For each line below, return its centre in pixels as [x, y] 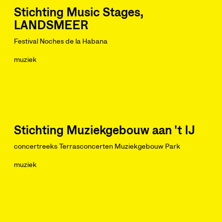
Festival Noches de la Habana [74, 42]
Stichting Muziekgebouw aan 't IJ [105, 131]
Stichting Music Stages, [79, 13]
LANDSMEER [51, 26]
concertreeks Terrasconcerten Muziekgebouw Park [97, 147]
